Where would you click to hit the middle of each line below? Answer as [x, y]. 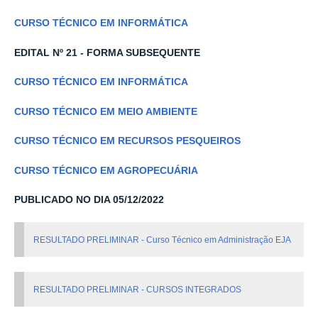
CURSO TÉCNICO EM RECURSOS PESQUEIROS [127, 141]
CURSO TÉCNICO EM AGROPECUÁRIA [106, 170]
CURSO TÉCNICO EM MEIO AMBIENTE [106, 111]
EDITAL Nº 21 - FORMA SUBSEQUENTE [107, 53]
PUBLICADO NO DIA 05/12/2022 [89, 200]
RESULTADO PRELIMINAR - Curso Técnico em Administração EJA [163, 240]
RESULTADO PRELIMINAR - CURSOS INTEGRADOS [138, 289]
